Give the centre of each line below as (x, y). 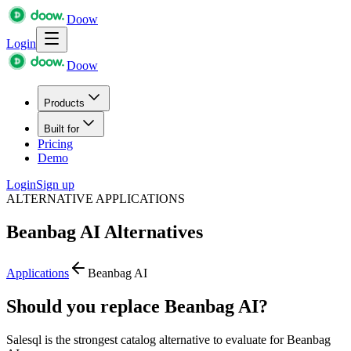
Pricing (55, 144)
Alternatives (152, 232)
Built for (62, 129)
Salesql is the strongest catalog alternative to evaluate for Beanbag (168, 339)
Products (64, 103)
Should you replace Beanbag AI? (137, 306)
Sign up (55, 185)
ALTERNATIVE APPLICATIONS (96, 199)
